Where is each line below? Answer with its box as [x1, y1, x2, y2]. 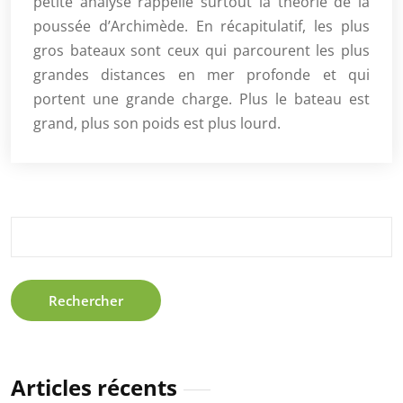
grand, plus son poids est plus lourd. [33, 112, 281, 133]
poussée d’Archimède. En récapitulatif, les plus [33, 15, 370, 36]
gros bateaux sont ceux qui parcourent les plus [33, 40, 370, 60]
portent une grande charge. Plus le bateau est [33, 88, 370, 109]
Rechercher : [10, 216, 86, 235]
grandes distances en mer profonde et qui [33, 64, 370, 85]
